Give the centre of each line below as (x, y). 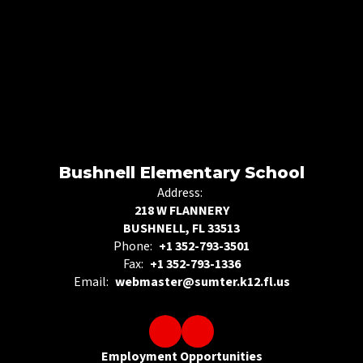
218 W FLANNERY (181, 210)
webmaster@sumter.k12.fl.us (202, 282)
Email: (91, 282)
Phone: (133, 246)
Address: (179, 192)
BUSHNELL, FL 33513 (181, 228)
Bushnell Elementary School (181, 172)
